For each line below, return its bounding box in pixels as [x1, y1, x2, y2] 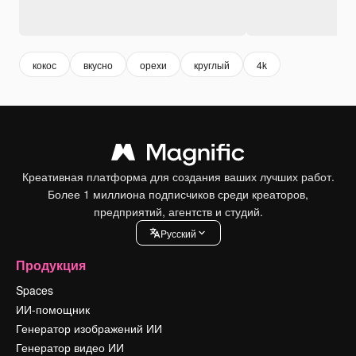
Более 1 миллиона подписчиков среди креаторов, [48, 186, 308, 203]
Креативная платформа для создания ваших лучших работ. [21, 168, 335, 185]
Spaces [16, 282, 53, 299]
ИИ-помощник [16, 301, 90, 318]
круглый [194, 57, 230, 72]
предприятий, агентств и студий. [93, 203, 263, 220]
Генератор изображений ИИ [16, 320, 162, 337]
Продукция [16, 256, 86, 275]
